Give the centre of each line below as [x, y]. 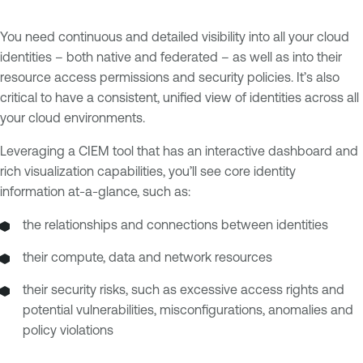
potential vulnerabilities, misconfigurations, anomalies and [188, 310]
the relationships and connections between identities [175, 225]
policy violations [68, 330]
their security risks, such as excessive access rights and [184, 290]
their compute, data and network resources [147, 257]
